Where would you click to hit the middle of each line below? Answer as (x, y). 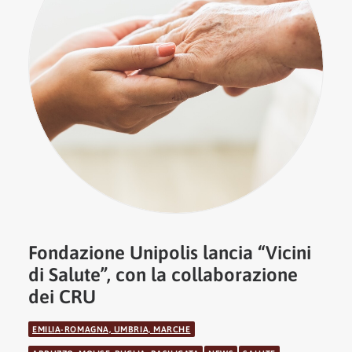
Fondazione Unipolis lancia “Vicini (170, 253)
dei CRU (62, 297)
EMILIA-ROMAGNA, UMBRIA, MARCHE (112, 329)
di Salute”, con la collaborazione (163, 275)
